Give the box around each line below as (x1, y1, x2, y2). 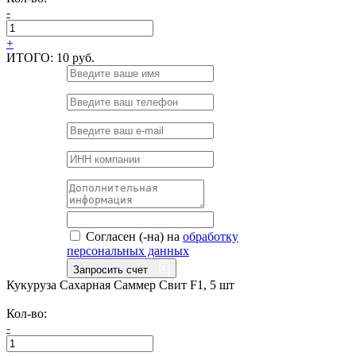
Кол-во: (6, 306, 47, 320)
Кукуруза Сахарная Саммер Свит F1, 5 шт (6, 277, 234, 292)
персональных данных (67, 243, 189, 257)
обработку (183, 229, 238, 243)
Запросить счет (73, 263, 151, 276)
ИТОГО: (6, 50, 56, 64)
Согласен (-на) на (83, 229, 183, 243)
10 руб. (56, 50, 95, 64)
